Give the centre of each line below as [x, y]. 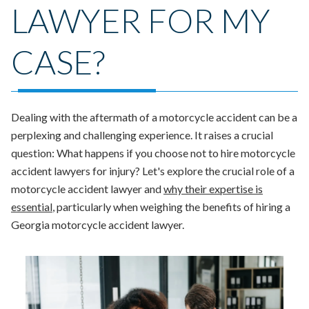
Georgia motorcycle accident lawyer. [98, 224]
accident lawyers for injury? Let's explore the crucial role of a [153, 170]
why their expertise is [213, 188]
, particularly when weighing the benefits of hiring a [171, 206]
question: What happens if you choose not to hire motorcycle [153, 152]
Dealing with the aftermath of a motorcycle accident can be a [154, 117]
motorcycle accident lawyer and [87, 188]
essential [32, 206]
